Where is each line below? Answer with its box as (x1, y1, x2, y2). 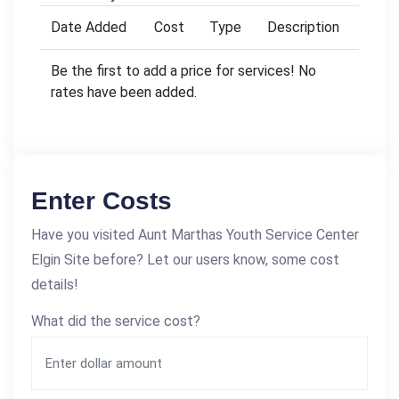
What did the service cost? (31, 312, 200, 330)
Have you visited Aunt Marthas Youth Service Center (31, 225, 359, 243)
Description (267, 18, 339, 36)
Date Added (51, 18, 126, 36)
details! (31, 275, 78, 293)
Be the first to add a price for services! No (51, 61, 316, 79)
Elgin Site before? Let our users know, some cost (31, 250, 339, 268)
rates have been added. (51, 83, 197, 101)
